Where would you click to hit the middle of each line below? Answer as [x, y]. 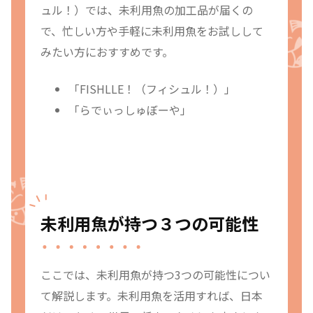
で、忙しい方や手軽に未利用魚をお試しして [152, 31]
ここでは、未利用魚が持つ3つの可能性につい [155, 275]
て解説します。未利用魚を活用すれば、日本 [152, 296]
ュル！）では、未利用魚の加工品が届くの [147, 10]
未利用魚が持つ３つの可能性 [150, 224]
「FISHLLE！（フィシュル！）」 [152, 88]
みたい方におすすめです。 [107, 52]
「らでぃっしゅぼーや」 [130, 109]
